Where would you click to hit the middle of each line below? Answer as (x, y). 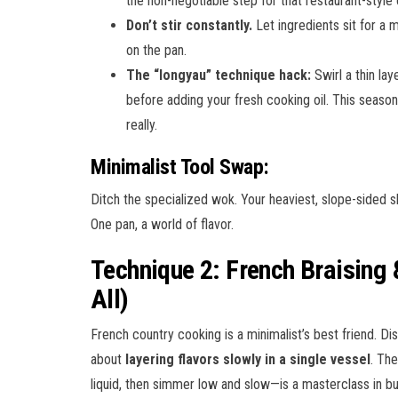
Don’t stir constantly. (189, 25)
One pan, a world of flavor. (162, 224)
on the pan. (156, 50)
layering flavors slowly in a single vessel (248, 359)
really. (142, 124)
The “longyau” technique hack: (219, 75)
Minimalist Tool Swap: (180, 167)
